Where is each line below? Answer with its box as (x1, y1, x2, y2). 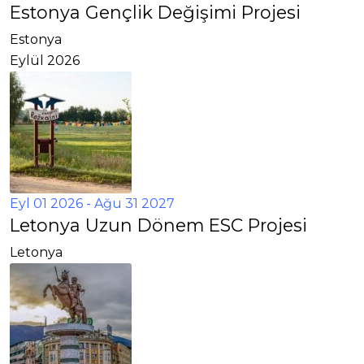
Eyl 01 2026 (10, 196, 83, 211)
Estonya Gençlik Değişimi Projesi (10, 2, 301, 23)
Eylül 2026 (10, 53, 80, 68)
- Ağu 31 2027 (83, 196, 175, 211)
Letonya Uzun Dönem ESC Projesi (10, 214, 307, 236)
